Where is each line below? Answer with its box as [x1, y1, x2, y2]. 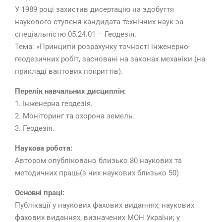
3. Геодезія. [15, 124, 55, 133]
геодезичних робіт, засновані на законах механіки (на [15, 55, 205, 64]
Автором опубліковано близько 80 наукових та [15, 156, 182, 166]
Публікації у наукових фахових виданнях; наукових [15, 201, 194, 210]
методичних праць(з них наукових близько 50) [15, 168, 179, 178]
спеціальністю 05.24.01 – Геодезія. [15, 30, 136, 39]
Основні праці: [15, 188, 64, 198]
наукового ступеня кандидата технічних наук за [15, 17, 183, 27]
